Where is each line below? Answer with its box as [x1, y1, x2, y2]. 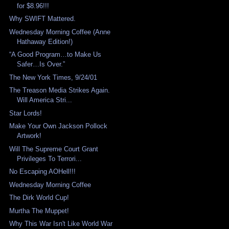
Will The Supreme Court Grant [9, 145, 99, 153]
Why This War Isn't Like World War [9, 220, 113, 228]
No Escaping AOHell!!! [9, 168, 76, 176]
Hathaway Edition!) [17, 37, 73, 45]
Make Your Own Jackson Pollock [9, 122, 108, 130]
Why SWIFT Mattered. [9, 15, 76, 23]
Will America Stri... [17, 96, 73, 104]
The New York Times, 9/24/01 [9, 73, 98, 81]
